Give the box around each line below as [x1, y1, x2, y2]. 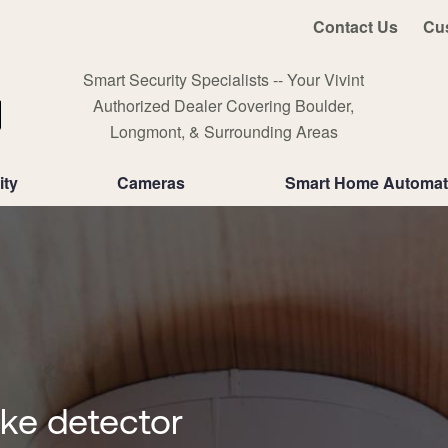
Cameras [117, 171, 186, 194]
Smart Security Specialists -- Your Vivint [83, 68, 365, 91]
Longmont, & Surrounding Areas [109, 120, 338, 143]
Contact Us [312, 14, 398, 38]
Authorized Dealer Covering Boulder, [93, 94, 355, 117]
